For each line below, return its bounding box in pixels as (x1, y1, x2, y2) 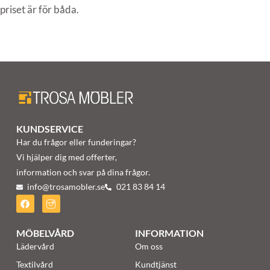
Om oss (134, 241, 163, 252)
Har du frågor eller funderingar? (16, 137, 136, 148)
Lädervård (16, 241, 54, 252)
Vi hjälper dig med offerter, (16, 152, 117, 163)
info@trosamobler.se (27, 182, 105, 192)
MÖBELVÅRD (16, 227, 74, 239)
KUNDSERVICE (16, 123, 83, 135)
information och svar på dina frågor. (16, 167, 150, 178)
